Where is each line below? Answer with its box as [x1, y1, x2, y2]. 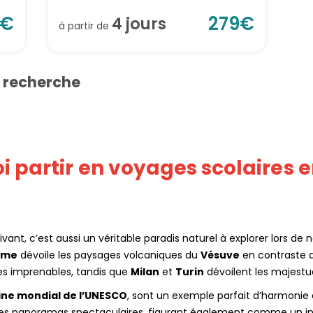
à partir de [59, 18, 112, 33]
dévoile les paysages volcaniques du [17, 248, 201, 263]
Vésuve [201, 248, 240, 263]
